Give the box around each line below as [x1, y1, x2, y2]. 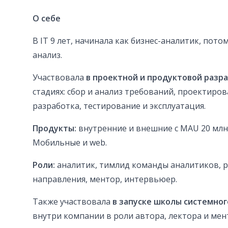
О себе [33, 13, 61, 24]
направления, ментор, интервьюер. [33, 174, 177, 185]
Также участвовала [33, 196, 112, 208]
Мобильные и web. [33, 137, 107, 149]
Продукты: [33, 123, 76, 134]
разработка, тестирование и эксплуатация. [33, 100, 206, 112]
